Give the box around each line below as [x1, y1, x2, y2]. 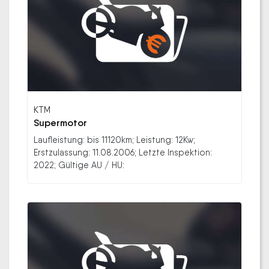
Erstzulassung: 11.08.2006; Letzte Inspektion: [34, 147, 212, 157]
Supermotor [34, 116, 87, 128]
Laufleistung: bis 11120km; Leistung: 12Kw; [34, 134, 195, 145]
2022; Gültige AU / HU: [34, 159, 124, 170]
